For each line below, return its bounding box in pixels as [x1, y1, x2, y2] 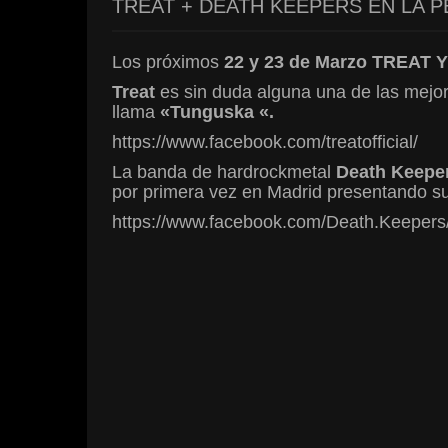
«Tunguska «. [160, 101, 274, 122]
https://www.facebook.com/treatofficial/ [112, 131, 418, 152]
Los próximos [112, 51, 219, 72]
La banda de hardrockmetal [112, 161, 331, 182]
